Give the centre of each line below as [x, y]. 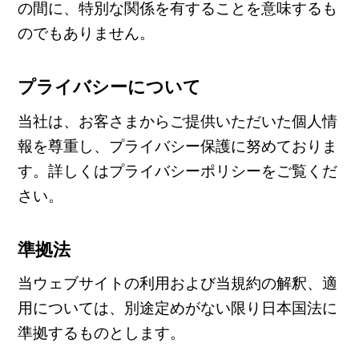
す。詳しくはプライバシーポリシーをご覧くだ [177, 169]
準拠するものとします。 [101, 332]
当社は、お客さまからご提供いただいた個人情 [177, 119]
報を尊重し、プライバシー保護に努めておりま [177, 144]
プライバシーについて [109, 87]
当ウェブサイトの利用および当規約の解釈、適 [177, 282]
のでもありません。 [86, 32]
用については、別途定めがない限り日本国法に [177, 307]
